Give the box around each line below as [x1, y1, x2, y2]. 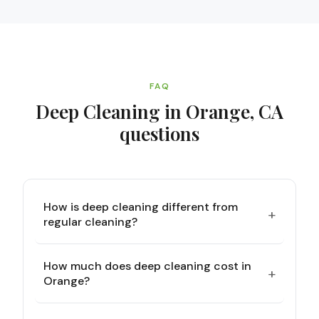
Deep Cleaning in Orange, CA [36, 99, 283, 124]
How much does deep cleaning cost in [43, 258, 251, 273]
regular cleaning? [43, 214, 137, 229]
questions [120, 121, 199, 146]
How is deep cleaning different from [43, 199, 238, 214]
